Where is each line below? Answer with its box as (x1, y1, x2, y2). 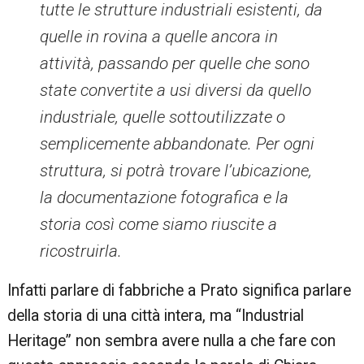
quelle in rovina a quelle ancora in (40, 27, 279, 46)
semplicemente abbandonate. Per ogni (40, 134, 315, 154)
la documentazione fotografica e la (40, 188, 289, 207)
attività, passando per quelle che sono (40, 54, 310, 73)
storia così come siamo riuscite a (40, 214, 278, 234)
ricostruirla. (40, 241, 123, 261)
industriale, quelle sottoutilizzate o (40, 107, 286, 127)
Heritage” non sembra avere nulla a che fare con (7, 331, 336, 350)
